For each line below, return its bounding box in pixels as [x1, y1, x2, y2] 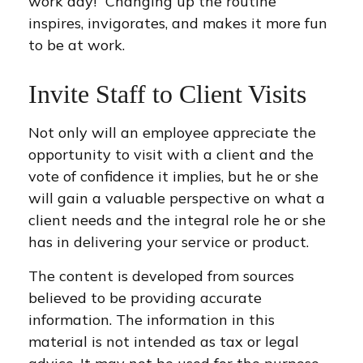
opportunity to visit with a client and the [28, 145, 314, 164]
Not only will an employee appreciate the [28, 123, 316, 142]
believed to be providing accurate [28, 288, 262, 307]
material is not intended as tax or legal [28, 332, 299, 351]
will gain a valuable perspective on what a [28, 189, 325, 207]
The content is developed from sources [28, 267, 294, 285]
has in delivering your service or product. [28, 233, 309, 251]
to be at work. [28, 36, 125, 54]
